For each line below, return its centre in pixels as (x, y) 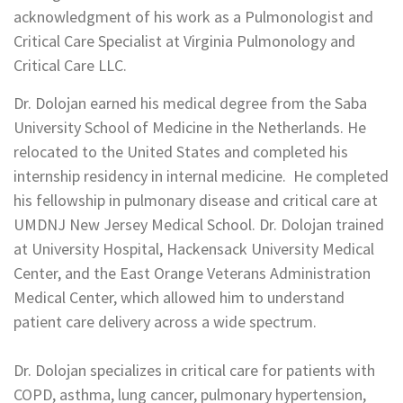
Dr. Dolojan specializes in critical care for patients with (194, 370)
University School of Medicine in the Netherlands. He (190, 127)
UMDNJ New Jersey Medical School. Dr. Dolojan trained (199, 224)
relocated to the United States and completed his (181, 152)
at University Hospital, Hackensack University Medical (194, 249)
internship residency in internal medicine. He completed (201, 176)
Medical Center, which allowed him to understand (179, 297)
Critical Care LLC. (70, 65)
